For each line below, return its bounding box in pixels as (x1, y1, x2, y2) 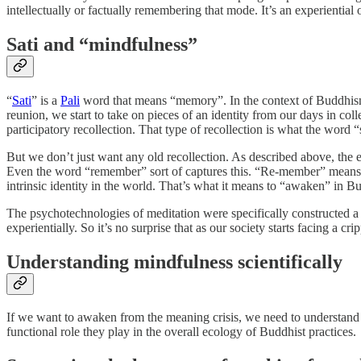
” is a (31, 93, 60, 107)
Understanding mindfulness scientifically (6, 251, 342, 272)
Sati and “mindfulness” (6, 33, 197, 55)
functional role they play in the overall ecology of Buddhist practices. (6, 325, 356, 339)
